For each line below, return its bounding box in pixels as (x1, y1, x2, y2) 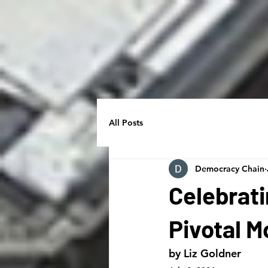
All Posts (109, 117, 143, 128)
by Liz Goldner (169, 246, 241, 260)
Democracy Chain (195, 163, 264, 174)
